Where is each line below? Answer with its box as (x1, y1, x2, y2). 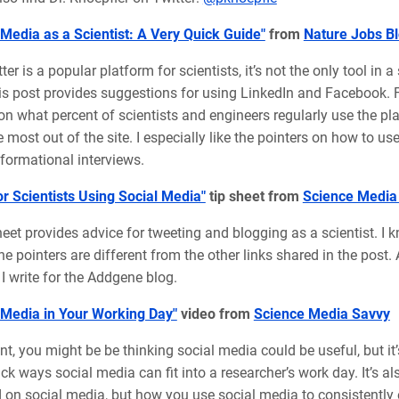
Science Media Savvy (253, 305, 390, 322)
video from (176, 305, 254, 322)
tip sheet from (205, 187, 303, 205)
